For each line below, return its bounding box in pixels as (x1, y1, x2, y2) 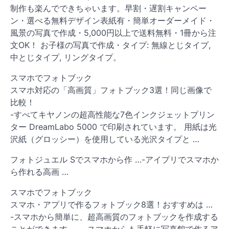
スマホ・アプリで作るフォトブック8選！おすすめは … (10, 199, 213, 210)
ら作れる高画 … (10, 167, 68, 177)
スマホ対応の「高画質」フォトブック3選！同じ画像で (10, 85, 212, 96)
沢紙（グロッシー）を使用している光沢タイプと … (10, 134, 199, 145)
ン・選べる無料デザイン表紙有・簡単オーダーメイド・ (10, 15, 215, 26)
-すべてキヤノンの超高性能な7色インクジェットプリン (10, 109, 215, 120)
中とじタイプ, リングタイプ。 (10, 52, 121, 63)
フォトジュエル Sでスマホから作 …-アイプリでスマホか (10, 154, 219, 165)
